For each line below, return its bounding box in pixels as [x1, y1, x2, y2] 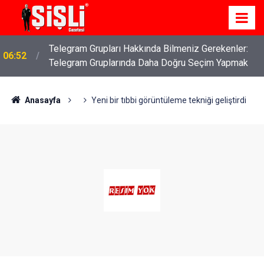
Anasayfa [22, 95, 61, 105]
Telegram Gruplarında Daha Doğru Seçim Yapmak [49, 57, 248, 68]
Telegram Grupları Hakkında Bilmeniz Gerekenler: [49, 43, 248, 54]
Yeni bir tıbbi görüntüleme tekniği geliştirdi [91, 95, 246, 105]
